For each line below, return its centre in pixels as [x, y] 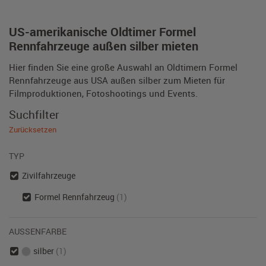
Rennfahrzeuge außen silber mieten [104, 46]
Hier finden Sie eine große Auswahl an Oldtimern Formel [123, 67]
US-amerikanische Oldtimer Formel [102, 32]
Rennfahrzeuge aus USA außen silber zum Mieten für [117, 80]
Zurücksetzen [33, 129]
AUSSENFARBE [35, 231]
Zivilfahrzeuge [48, 175]
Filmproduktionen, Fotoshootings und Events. [103, 93]
